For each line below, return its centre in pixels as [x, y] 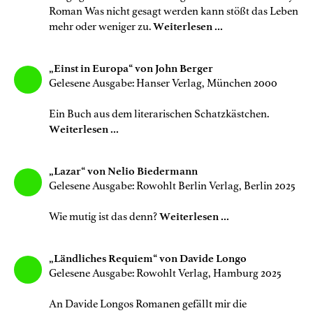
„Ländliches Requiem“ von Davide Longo [149, 258]
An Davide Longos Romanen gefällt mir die [148, 304]
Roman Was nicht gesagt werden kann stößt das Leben [174, 11]
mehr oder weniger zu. [101, 26]
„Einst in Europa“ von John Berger [132, 68]
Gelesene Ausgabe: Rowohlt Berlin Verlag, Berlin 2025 [172, 185]
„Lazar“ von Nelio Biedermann [124, 171]
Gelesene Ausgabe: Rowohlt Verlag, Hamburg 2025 [165, 273]
